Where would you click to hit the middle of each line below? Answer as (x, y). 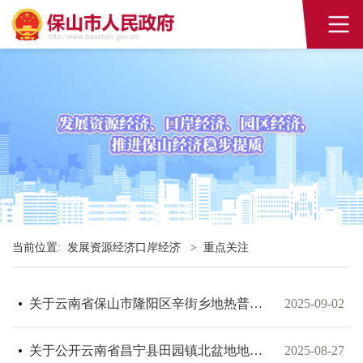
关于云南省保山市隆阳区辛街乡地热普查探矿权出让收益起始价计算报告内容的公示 (256, 304)
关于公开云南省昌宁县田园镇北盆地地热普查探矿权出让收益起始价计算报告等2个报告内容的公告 (256, 351)
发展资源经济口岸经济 (126, 247)
